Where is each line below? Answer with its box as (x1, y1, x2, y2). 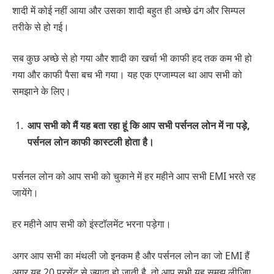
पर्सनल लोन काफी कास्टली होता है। (28, 135, 154, 149)
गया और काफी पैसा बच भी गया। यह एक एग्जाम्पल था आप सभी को (12, 68, 242, 82)
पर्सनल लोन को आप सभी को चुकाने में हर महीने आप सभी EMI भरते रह (12, 169, 256, 183)
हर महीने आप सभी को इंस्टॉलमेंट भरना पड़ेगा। (12, 217, 171, 231)
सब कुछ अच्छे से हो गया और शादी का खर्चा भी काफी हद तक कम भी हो (12, 51, 252, 65)
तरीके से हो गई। (12, 20, 69, 34)
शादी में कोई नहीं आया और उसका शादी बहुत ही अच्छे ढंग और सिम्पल (12, 3, 245, 17)
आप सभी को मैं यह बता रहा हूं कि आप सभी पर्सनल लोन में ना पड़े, (28, 118, 250, 132)
